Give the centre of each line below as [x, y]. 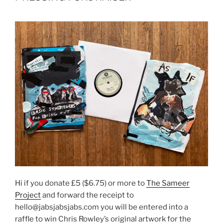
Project [28, 195]
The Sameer [168, 183]
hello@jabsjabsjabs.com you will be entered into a [102, 207]
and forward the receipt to [87, 195]
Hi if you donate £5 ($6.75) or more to [81, 183]
